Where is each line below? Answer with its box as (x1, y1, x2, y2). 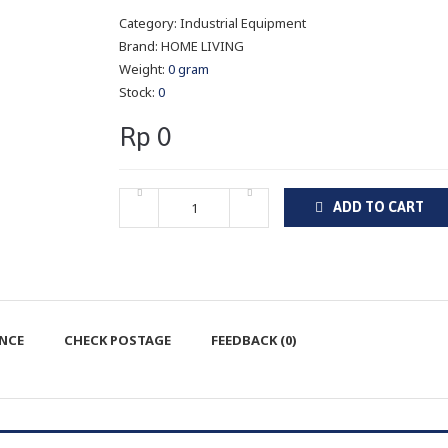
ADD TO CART (333, 199, 424, 216)
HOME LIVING (161, 37, 244, 56)
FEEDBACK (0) (211, 331, 297, 350)
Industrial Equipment (180, 14, 306, 33)
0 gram (168, 60, 209, 79)
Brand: (119, 37, 161, 56)
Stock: (119, 83, 158, 102)
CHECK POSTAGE (64, 331, 171, 350)
